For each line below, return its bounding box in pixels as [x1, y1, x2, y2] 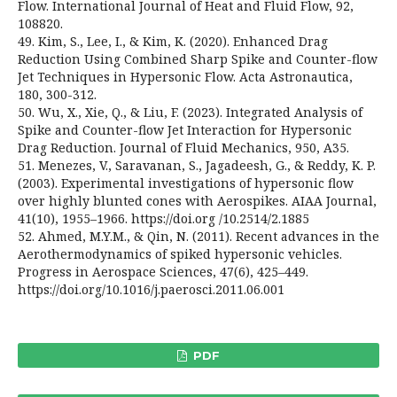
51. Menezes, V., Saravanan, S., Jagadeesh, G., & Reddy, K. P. [18, 156, 376, 174]
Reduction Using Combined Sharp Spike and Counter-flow [18, 50, 378, 67]
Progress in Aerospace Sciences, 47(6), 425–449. [18, 262, 308, 280]
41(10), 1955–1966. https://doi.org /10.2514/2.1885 [18, 209, 309, 227]
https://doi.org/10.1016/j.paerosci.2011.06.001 [18, 280, 284, 298]
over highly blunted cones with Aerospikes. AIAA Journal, [18, 191, 377, 209]
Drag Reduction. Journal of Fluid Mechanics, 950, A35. [18, 138, 349, 156]
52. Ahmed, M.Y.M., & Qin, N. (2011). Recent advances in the [18, 227, 379, 245]
